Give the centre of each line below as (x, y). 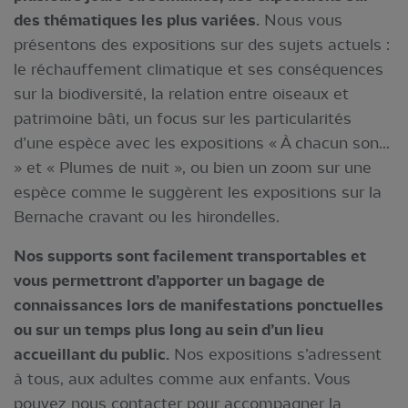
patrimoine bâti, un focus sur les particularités (183, 118)
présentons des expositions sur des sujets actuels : (202, 44)
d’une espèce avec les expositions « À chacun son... (202, 143)
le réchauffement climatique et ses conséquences (199, 69)
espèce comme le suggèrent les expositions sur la (198, 192)
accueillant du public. (92, 354)
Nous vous (301, 20)
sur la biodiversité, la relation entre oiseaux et (181, 93)
